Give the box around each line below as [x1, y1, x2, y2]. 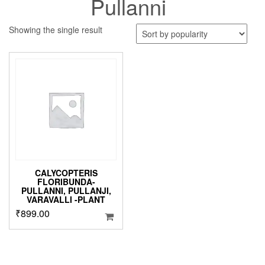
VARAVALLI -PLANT [27, 193, 106, 205]
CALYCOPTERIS [34, 166, 98, 179]
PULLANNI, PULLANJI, [21, 184, 111, 196]
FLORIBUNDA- [37, 175, 95, 188]
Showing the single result [9, 24, 102, 36]
